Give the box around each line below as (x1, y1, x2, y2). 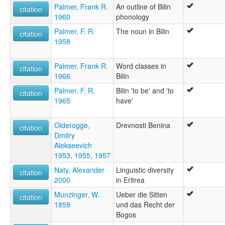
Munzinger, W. (54, 189, 99, 200)
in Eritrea (116, 175, 145, 185)
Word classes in (116, 61, 166, 71)
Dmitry (54, 130, 75, 141)
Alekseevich (54, 140, 92, 151)
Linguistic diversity (116, 165, 174, 175)
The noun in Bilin (116, 26, 169, 37)
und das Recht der (116, 199, 175, 210)
